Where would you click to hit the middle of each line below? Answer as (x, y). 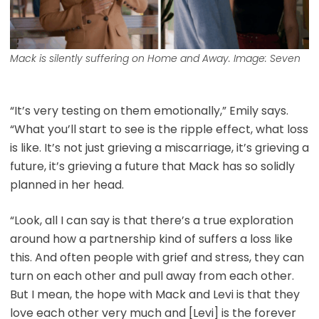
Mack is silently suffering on (78, 59)
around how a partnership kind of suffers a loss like (151, 239)
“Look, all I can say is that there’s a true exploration (151, 221)
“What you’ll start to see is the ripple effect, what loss (159, 130)
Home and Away (188, 59)
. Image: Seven (264, 59)
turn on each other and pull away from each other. (152, 276)
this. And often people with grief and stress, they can (157, 258)
